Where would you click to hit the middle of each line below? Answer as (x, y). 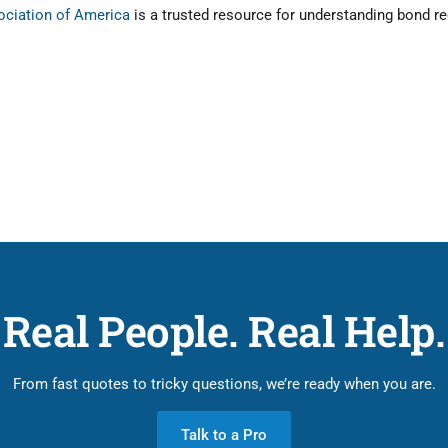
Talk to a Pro (224, 434)
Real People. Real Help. (224, 330)
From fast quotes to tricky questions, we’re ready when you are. (224, 383)
